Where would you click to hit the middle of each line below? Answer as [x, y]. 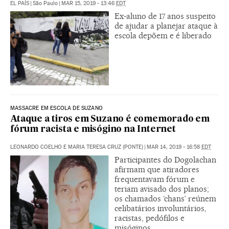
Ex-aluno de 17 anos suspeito [165, 16]
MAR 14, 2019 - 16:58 [174, 147]
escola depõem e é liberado [163, 35]
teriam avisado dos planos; [162, 189]
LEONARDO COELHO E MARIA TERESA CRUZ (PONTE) [77, 147]
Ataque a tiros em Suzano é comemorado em [110, 119]
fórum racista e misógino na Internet [93, 129]
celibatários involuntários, [161, 208]
